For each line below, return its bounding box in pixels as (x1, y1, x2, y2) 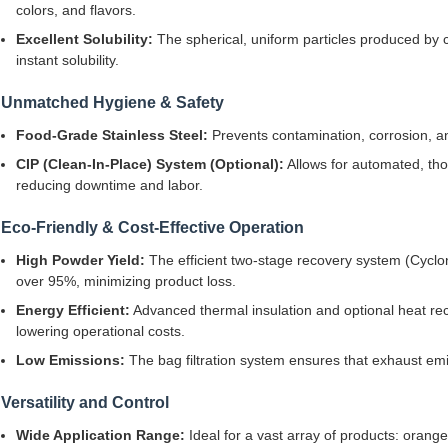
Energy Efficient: (16, 302, 130, 319)
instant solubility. (16, 52, 119, 69)
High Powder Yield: (16, 252, 145, 269)
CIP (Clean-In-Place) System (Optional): (16, 156, 284, 173)
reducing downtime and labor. (16, 177, 203, 194)
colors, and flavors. (16, 2, 136, 19)
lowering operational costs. (16, 323, 185, 340)
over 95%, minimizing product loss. (16, 273, 236, 290)
